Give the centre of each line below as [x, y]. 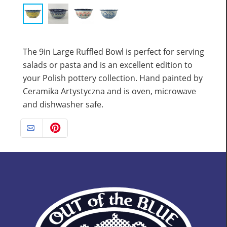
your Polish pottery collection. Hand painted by [113, 78]
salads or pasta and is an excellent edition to [108, 65]
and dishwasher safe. [63, 104]
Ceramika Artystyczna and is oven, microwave [109, 91]
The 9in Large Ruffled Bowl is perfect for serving [113, 51]
